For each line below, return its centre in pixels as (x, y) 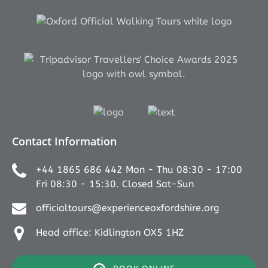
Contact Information (64, 141)
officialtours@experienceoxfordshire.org (127, 208)
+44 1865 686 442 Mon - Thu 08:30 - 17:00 (139, 170)
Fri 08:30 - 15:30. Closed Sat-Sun (115, 184)
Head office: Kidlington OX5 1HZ (110, 232)
